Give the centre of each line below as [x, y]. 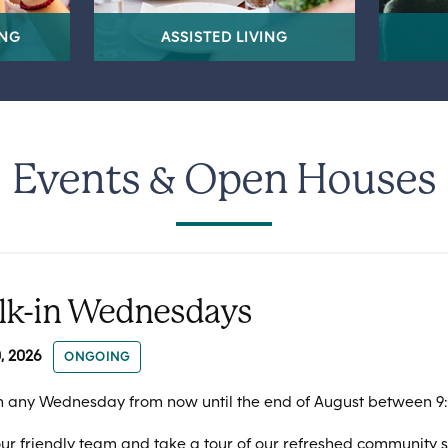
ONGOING [97, 357]
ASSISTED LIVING [224, 37]
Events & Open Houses [224, 182]
